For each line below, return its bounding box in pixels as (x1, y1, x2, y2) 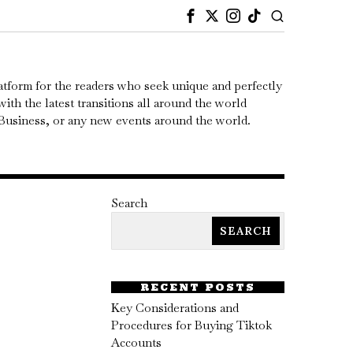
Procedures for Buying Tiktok (111, 318, 272, 333)
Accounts (111, 335, 162, 351)
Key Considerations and (111, 300, 239, 316)
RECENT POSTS (140, 281, 255, 294)
